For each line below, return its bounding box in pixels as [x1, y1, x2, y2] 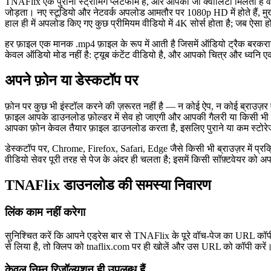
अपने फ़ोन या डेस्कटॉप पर [5, 73, 138, 89]
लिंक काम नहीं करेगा [5, 205, 85, 218]
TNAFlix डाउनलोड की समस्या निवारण [5, 177, 211, 193]
